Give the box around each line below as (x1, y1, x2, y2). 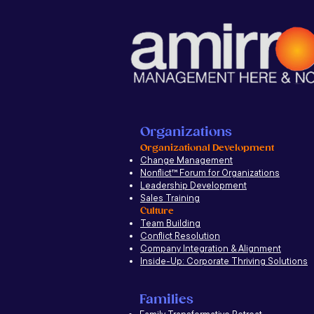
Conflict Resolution (140, 230, 220, 241)
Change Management (140, 154, 233, 165)
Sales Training (140, 192, 200, 203)
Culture (140, 205, 174, 216)
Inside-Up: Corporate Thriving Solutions (140, 255, 308, 266)
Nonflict (140, 167, 172, 178)
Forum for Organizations (179, 167, 280, 178)
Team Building (140, 217, 200, 228)
